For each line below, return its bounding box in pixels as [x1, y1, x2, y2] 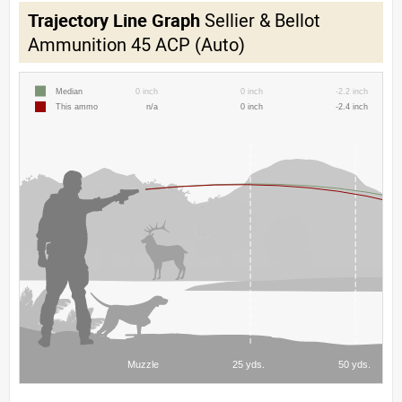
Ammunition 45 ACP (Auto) [28, 31, 245, 57]
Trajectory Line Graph [28, 7, 200, 32]
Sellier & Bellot [200, 7, 320, 32]
